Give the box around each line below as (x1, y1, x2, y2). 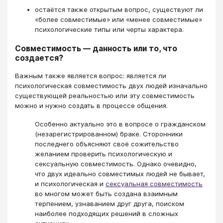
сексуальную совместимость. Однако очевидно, (35, 159, 197, 168)
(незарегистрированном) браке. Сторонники (35, 129, 183, 138)
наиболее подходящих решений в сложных (35, 209, 178, 218)
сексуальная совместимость (106, 179, 203, 188)
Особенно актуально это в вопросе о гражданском (35, 119, 206, 128)
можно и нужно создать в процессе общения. (15, 102, 168, 110)
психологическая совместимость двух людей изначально (15, 82, 208, 90)
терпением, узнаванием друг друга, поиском (35, 199, 184, 208)
